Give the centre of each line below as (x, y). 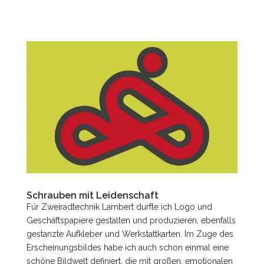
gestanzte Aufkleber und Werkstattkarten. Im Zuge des (130, 234)
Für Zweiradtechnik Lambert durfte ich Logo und (119, 207)
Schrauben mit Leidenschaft (92, 195)
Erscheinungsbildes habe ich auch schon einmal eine (127, 247)
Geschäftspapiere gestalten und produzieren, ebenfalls (131, 220)
